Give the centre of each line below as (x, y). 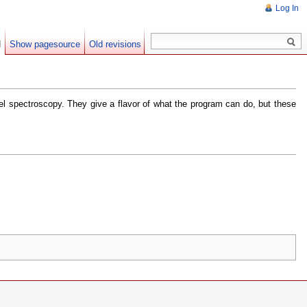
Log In (287, 8)
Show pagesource (45, 44)
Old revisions (115, 44)
